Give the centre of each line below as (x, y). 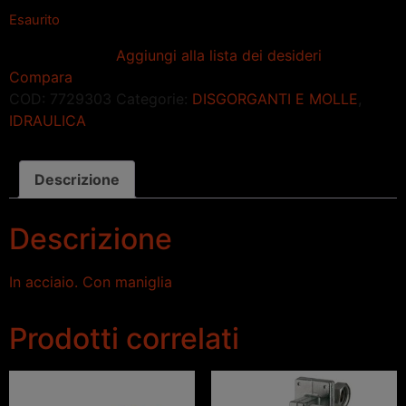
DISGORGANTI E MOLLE (275, 98)
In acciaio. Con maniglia (91, 281)
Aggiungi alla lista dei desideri (219, 55)
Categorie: (154, 98)
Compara (41, 77)
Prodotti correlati (124, 338)
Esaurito (34, 20)
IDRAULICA (48, 120)
